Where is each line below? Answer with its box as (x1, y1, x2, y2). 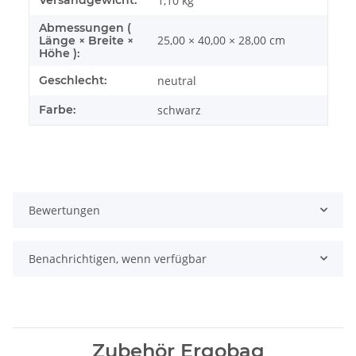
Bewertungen (29, 202, 100, 218)
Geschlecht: (39, 72, 106, 87)
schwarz (157, 102, 201, 118)
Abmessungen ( (39, 20, 131, 35)
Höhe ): (39, 45, 79, 60)
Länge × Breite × (39, 33, 133, 48)
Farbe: (39, 102, 75, 117)
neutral (157, 72, 196, 88)
